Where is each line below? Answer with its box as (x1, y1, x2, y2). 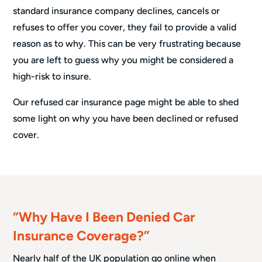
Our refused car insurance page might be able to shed (13, 96, 239, 108)
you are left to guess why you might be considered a (13, 54, 234, 65)
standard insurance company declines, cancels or (13, 5, 220, 16)
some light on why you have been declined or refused (13, 112, 239, 124)
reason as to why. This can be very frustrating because (13, 37, 242, 49)
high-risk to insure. (13, 70, 92, 82)
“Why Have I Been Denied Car (13, 208, 196, 225)
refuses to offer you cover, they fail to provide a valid (13, 21, 237, 33)
